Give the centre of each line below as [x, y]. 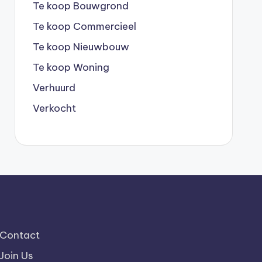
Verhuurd [54, 88]
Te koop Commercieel [84, 26]
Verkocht [54, 108]
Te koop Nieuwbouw [81, 47]
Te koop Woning [71, 67]
